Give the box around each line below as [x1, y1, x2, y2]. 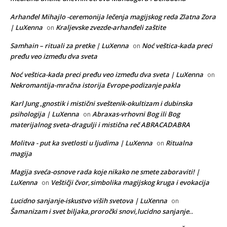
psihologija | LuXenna [10, 109, 79, 119]
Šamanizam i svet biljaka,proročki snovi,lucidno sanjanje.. [10, 206, 193, 216]
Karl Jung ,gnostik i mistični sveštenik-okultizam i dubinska [10, 98, 193, 108]
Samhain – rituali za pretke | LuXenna [10, 41, 129, 50]
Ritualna [166, 138, 193, 147]
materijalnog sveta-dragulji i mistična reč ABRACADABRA [10, 120, 190, 129]
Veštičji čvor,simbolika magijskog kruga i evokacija [51, 177, 209, 187]
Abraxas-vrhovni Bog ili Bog [92, 109, 180, 119]
